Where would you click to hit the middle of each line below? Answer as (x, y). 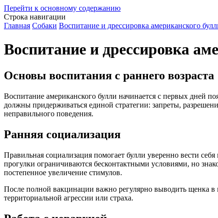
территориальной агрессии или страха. (69, 198)
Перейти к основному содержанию (62, 8)
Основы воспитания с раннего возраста (109, 75)
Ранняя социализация (62, 134)
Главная (17, 26)
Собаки (45, 26)
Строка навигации (35, 17)
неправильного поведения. (49, 113)
